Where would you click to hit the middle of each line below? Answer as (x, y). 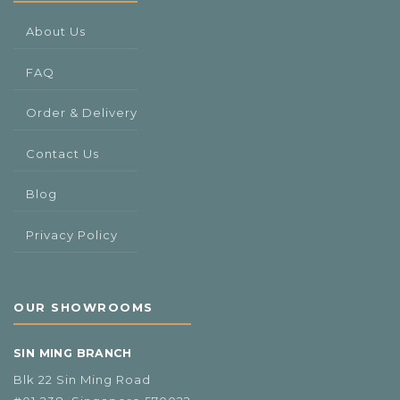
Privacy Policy (72, 234)
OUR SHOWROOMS (83, 308)
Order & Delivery (82, 113)
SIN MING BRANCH (72, 354)
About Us (56, 32)
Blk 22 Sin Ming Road (82, 380)
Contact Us (62, 153)
